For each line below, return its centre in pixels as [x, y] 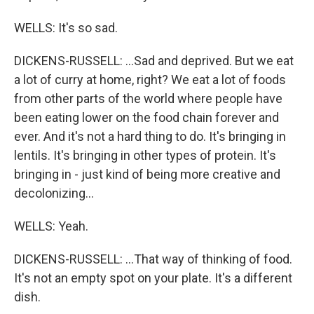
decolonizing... [54, 193]
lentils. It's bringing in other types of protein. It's [145, 155]
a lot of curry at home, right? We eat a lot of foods [150, 80]
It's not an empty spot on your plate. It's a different [153, 278]
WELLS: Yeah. [51, 226]
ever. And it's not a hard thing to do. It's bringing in [150, 136]
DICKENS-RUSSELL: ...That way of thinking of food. [153, 259]
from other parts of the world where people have [148, 98]
